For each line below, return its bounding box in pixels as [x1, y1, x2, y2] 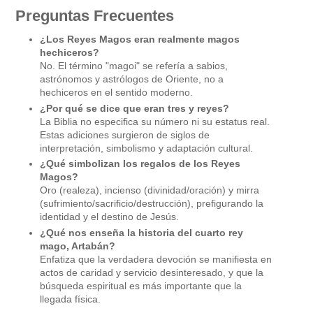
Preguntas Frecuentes [15, 7, 174, 25]
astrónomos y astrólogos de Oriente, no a [40, 73, 224, 85]
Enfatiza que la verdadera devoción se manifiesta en [40, 253, 272, 265]
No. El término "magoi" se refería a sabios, [40, 60, 228, 72]
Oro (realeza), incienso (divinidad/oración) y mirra [40, 184, 259, 196]
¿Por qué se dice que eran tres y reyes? [40, 102, 229, 114]
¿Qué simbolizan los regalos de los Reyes [40, 158, 240, 170]
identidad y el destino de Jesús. [40, 211, 179, 223]
